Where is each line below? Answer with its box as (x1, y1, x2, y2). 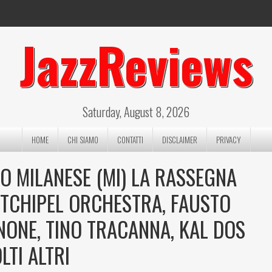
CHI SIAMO (67, 134, 98, 146)
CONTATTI (117, 134, 143, 146)
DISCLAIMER (161, 134, 197, 146)
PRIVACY (216, 134, 241, 146)
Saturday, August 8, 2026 (82, 103, 189, 121)
